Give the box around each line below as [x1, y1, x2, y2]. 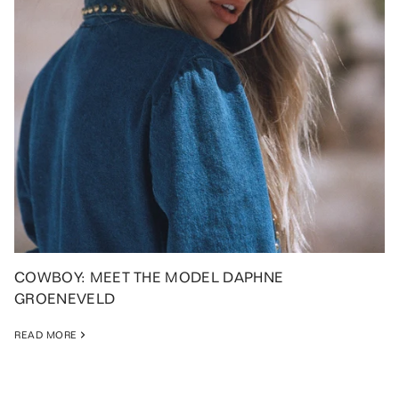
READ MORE [14, 328, 77, 341]
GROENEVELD [14, 290, 116, 307]
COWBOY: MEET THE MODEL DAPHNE [14, 269, 284, 286]
